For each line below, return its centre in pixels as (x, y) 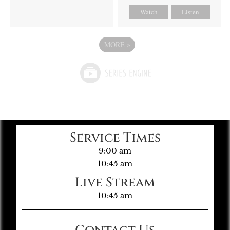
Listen (191, 12)
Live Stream (115, 183)
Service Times (115, 138)
